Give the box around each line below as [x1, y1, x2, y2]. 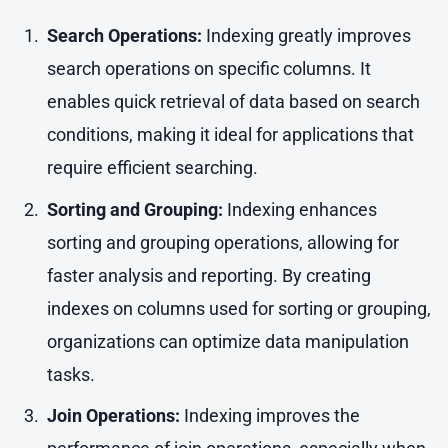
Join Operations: [46, 405, 180, 427]
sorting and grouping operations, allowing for [46, 231, 399, 253]
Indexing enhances [222, 198, 377, 220]
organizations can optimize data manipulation [46, 330, 409, 352]
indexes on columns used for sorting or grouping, [46, 297, 431, 319]
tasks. [46, 363, 95, 385]
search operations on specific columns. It [46, 58, 371, 80]
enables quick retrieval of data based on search [46, 91, 420, 113]
